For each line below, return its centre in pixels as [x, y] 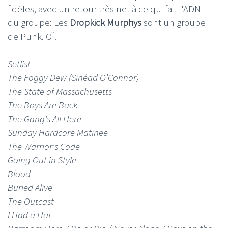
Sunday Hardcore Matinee [58, 133]
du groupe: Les [38, 23]
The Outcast [31, 201]
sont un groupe [175, 23]
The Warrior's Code [44, 146]
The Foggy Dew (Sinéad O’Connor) [73, 78]
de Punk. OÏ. [32, 36]
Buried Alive [30, 188]
